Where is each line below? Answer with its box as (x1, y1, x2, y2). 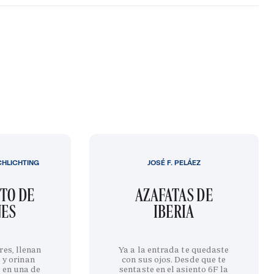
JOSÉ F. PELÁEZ (147, 157, 201, 168)
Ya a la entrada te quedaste (119, 243, 229, 255)
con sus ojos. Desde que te (122, 253, 226, 265)
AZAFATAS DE (135, 183, 213, 206)
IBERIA (153, 200, 194, 222)
